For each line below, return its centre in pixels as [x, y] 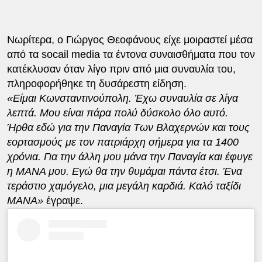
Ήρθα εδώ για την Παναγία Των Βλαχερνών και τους [128, 127]
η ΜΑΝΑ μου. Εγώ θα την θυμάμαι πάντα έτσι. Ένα [124, 171]
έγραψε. [63, 200]
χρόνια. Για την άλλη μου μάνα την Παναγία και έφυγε [130, 156]
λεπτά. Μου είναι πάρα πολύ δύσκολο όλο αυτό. [117, 113]
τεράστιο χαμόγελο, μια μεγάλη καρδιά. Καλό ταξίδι [124, 186]
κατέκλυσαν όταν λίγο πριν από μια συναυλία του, [121, 69]
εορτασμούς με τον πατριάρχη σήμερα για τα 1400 [123, 142]
